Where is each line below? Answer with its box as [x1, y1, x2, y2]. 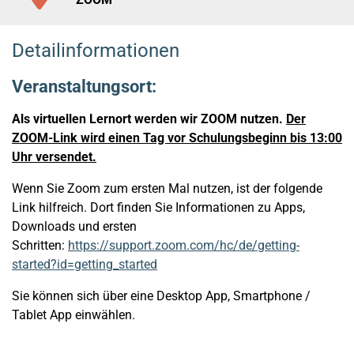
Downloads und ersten [12, 219, 137, 234]
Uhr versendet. [12, 149, 96, 164]
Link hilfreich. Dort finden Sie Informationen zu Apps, [12, 200, 305, 215]
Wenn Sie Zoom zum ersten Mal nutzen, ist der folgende [12, 181, 322, 196]
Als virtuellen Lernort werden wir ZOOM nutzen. [12, 111, 286, 126]
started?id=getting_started [12, 257, 157, 272]
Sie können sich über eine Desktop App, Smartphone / [12, 288, 311, 303]
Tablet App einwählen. [12, 307, 135, 322]
